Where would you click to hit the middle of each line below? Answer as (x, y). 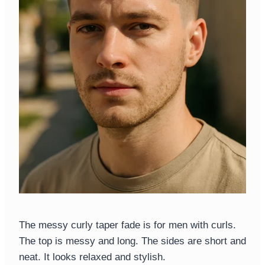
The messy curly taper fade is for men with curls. (127, 225)
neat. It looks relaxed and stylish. (92, 257)
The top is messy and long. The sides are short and (132, 241)
